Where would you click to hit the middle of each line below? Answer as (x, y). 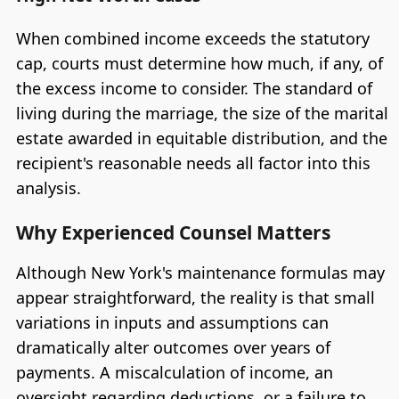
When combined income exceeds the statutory (192, 39)
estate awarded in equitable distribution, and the (201, 138)
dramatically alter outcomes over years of (173, 347)
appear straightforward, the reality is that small (195, 297)
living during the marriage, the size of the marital (202, 114)
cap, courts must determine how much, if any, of (199, 64)
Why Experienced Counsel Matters (173, 232)
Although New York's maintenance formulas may (200, 272)
